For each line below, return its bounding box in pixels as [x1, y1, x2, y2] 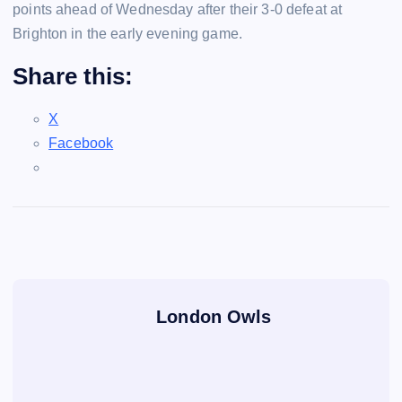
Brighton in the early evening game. [13, 25, 243, 41]
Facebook [48, 135, 114, 152]
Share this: [13, 62, 134, 90]
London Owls [156, 307, 272, 328]
